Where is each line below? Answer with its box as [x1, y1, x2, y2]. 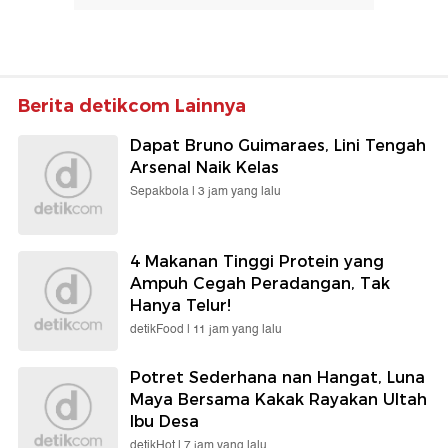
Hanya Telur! [130, 295, 231, 315]
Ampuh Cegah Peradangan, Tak [130, 273, 390, 293]
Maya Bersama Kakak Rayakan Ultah [130, 389, 427, 409]
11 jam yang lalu [193, 319, 282, 339]
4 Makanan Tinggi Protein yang [130, 251, 384, 271]
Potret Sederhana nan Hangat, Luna [130, 367, 425, 387]
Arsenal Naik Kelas [130, 157, 279, 177]
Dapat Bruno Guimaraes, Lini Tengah [130, 135, 426, 155]
